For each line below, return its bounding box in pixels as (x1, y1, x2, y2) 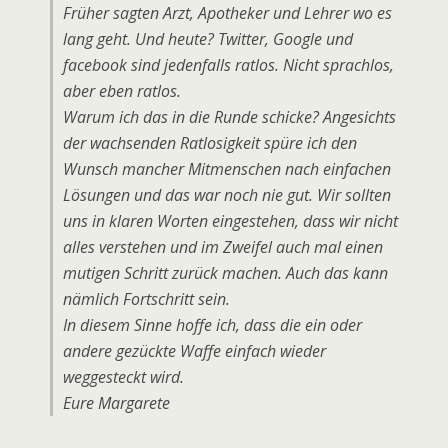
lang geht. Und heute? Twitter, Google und (63, 28, 353, 50)
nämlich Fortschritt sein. (63, 288, 230, 310)
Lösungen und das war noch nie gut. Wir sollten (63, 184, 391, 206)
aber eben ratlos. (63, 80, 181, 102)
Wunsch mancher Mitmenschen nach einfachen (63, 158, 391, 180)
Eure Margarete (63, 392, 170, 414)
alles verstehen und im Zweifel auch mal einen (63, 236, 383, 258)
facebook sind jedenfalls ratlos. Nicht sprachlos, (63, 54, 394, 76)
